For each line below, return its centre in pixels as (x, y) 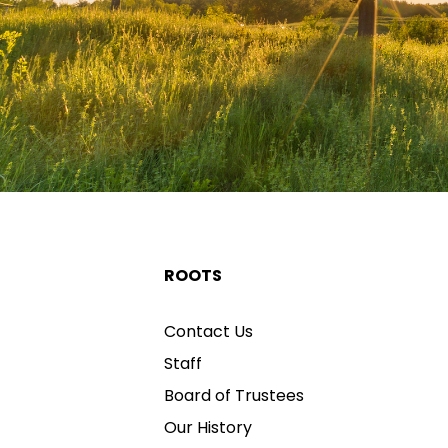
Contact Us (208, 331)
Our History (208, 427)
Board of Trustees (234, 395)
